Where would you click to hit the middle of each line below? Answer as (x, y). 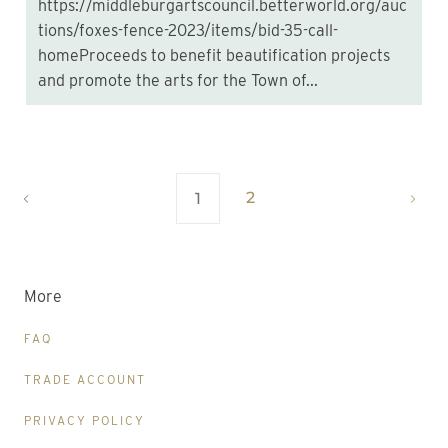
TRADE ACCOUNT (85, 379)
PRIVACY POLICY (84, 420)
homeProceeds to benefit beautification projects (214, 56)
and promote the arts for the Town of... (178, 81)
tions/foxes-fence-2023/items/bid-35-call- (188, 31)
